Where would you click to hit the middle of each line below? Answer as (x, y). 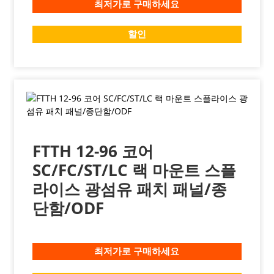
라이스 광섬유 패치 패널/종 (129, 189)
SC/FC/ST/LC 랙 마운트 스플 (134, 170)
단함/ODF (68, 208)
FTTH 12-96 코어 (93, 151)
